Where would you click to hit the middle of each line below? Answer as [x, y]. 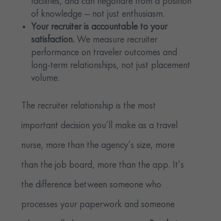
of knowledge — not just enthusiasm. [98, 15]
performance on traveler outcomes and [104, 53]
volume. [46, 79]
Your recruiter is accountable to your [99, 27]
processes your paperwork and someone [98, 205]
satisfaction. [54, 40]
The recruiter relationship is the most [89, 106]
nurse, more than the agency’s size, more [98, 146]
